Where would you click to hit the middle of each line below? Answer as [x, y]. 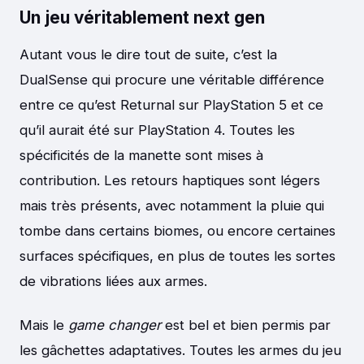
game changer [115, 325]
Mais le [44, 325]
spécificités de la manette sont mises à [141, 155]
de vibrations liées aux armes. [113, 281]
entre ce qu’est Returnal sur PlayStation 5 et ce [171, 104]
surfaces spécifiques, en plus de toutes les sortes [178, 256]
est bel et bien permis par [246, 325]
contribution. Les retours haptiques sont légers [170, 180]
